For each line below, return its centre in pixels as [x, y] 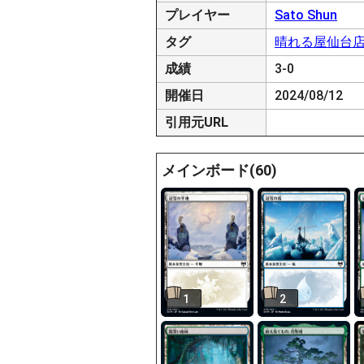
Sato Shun [306, 15]
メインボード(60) [219, 170]
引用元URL [197, 122]
